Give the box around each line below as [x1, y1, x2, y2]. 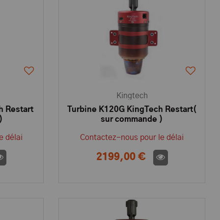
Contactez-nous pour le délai [80, 134, 184, 141]
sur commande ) [101, 115, 164, 123]
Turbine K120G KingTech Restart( [67, 106, 197, 113]
